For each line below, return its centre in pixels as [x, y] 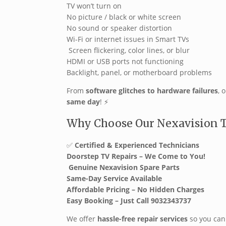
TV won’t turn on [94, 6]
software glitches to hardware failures [152, 91]
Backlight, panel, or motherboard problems [139, 73]
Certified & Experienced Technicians [137, 145]
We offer [82, 219]
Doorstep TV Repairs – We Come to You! [136, 156]
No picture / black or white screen [124, 17]
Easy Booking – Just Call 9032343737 [129, 201]
